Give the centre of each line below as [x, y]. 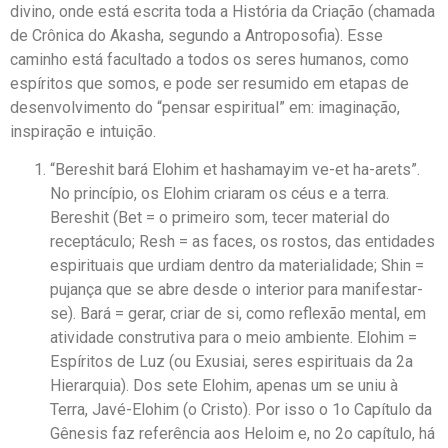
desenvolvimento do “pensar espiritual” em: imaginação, [205, 107]
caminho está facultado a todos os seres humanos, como [209, 59]
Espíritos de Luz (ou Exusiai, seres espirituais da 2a [231, 362]
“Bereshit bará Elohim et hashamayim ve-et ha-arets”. [235, 170]
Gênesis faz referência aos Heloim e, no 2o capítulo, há [242, 434]
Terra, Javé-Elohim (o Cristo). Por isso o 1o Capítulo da [241, 410]
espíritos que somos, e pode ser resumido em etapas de [209, 83]
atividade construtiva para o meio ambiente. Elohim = [233, 338]
